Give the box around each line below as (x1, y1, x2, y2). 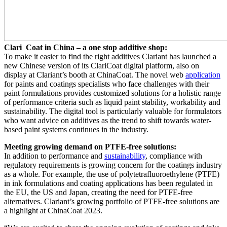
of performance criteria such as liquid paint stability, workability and (4, 98, 220, 107)
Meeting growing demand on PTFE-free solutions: (4, 142, 176, 152)
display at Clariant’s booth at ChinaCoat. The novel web (4, 70, 185, 80)
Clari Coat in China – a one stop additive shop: (4, 43, 167, 52)
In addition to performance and (4, 152, 104, 161)
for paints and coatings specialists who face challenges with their (4, 80, 209, 89)
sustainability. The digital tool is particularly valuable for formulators (4, 107, 221, 116)
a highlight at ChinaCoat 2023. (4, 206, 102, 215)
